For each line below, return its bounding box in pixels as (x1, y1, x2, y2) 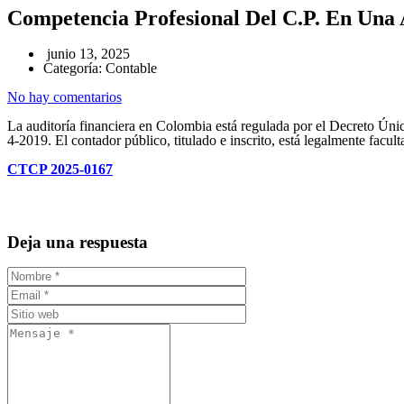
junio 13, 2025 (43, 45, 130, 61)
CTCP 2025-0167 (7, 161, 113, 177)
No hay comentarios (7, 88, 122, 105)
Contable (106, 60, 157, 76)
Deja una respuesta (7, 232, 148, 252)
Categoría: (43, 60, 106, 76)
